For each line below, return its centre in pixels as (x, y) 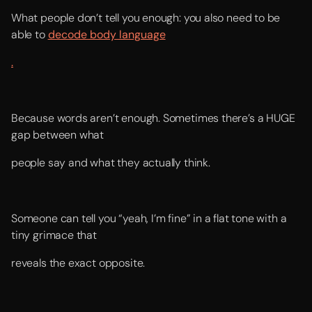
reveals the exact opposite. (78, 263)
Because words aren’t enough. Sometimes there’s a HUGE (153, 118)
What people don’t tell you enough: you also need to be (146, 18)
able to (30, 34)
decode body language (107, 34)
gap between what (58, 135)
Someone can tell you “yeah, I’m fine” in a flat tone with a (149, 218)
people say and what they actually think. (111, 163)
